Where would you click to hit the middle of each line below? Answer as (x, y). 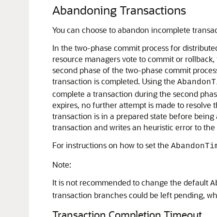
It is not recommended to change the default (131, 182)
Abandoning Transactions (119, 10)
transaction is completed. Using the (115, 81)
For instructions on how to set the (112, 145)
